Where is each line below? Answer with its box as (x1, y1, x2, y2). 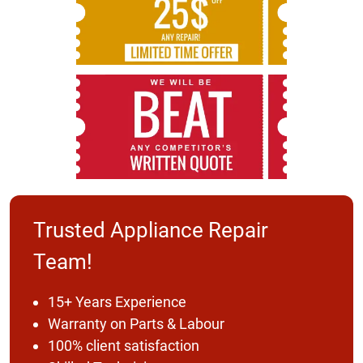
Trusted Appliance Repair (32, 217, 268, 242)
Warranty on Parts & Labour (47, 314, 224, 332)
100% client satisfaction (47, 336, 199, 354)
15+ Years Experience (47, 293, 186, 310)
